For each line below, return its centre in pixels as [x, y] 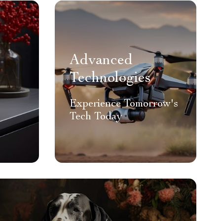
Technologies [110, 79]
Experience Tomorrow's [124, 104]
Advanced [101, 61]
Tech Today [96, 117]
